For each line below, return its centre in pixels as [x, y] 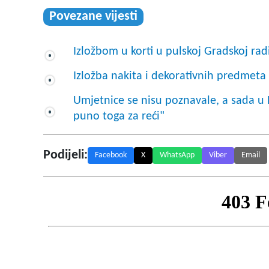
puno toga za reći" [119, 117]
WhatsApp [177, 156]
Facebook [111, 156]
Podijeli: [65, 156]
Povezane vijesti [93, 17]
